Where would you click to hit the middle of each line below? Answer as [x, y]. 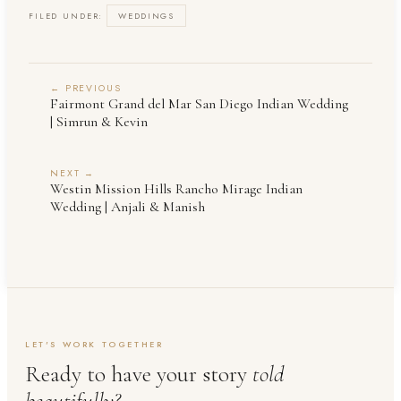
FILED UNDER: [66, 15]
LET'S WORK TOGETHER [94, 344]
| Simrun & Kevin [99, 121]
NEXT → [73, 173]
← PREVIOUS [86, 88]
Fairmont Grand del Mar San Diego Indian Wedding [199, 103]
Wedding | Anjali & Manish [128, 206]
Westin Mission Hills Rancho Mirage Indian [176, 188]
